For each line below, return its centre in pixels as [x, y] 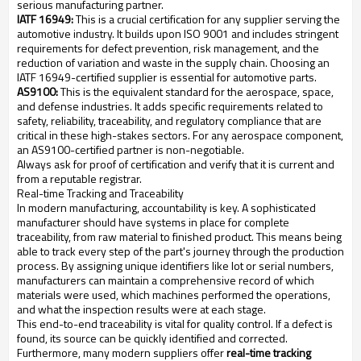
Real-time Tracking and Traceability [100, 193]
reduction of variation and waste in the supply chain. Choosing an [173, 63]
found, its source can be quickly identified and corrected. [152, 338]
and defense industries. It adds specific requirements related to [170, 106]
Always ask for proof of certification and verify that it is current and [176, 164]
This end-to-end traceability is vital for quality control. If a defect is [175, 324]
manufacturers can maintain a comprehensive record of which [166, 280]
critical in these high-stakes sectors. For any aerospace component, [180, 135]
